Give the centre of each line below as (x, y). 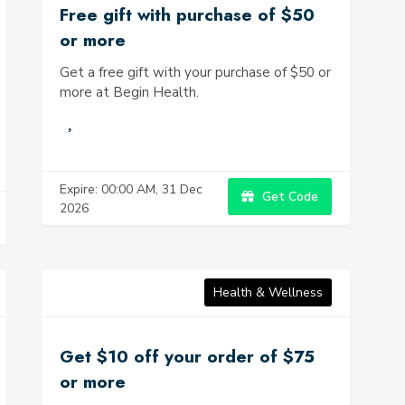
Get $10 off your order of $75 (187, 357)
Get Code (288, 197)
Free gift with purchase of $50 (187, 15)
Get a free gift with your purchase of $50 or (195, 72)
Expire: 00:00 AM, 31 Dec (131, 189)
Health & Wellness (268, 292)
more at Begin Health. (129, 92)
